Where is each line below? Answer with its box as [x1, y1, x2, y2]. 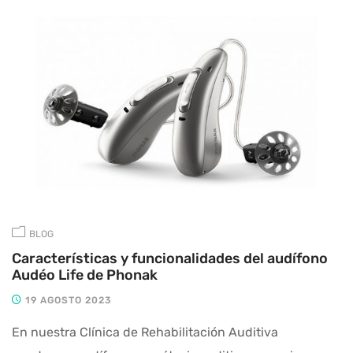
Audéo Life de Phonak [12, 266, 158, 284]
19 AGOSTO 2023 [22, 294, 112, 306]
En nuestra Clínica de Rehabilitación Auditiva [12, 324, 278, 340]
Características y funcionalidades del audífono [12, 249, 328, 267]
